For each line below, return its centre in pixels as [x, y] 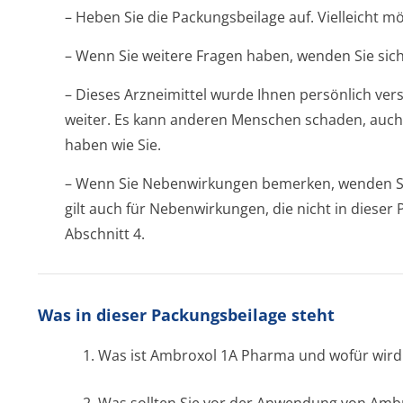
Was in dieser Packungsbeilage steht [186, 315]
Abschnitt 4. [105, 234]
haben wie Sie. [113, 145]
